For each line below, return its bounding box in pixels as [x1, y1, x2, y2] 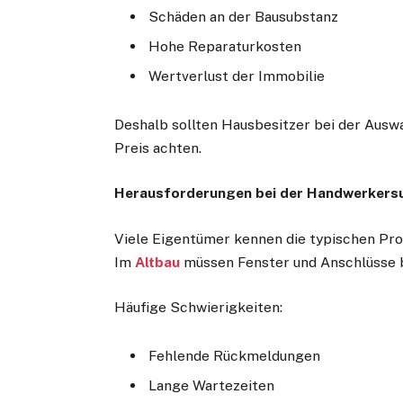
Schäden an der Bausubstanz [148, 8, 339, 26]
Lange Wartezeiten [148, 376, 275, 394]
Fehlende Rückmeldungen [148, 346, 321, 364]
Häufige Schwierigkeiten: [114, 298, 283, 316]
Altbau [135, 253, 181, 271]
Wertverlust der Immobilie [148, 67, 326, 85]
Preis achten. [114, 139, 202, 157]
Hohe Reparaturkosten [148, 38, 302, 55]
